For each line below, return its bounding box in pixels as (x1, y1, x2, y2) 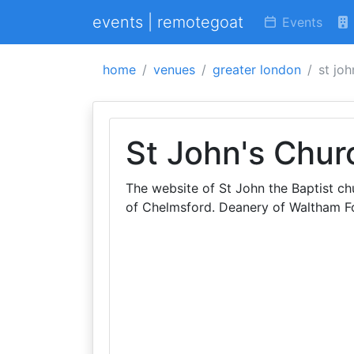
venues (153, 62, 195, 77)
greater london (213, 62, 301, 77)
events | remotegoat (92, 13, 243, 32)
